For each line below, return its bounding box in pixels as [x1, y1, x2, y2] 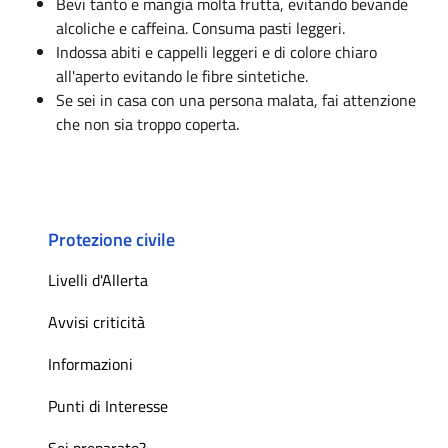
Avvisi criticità [48, 309, 145, 334]
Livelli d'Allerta [48, 267, 148, 292]
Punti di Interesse [48, 393, 168, 418]
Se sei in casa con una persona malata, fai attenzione [56, 87, 416, 112]
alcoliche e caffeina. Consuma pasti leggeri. [56, 15, 345, 40]
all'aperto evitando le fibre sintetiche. [56, 63, 308, 88]
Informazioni [48, 351, 133, 376]
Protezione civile [48, 225, 175, 253]
